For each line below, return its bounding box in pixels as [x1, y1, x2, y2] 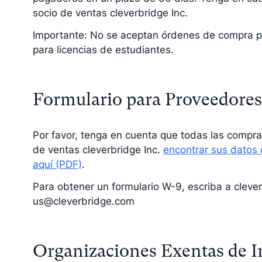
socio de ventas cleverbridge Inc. [33, 7, 188, 19]
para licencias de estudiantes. [33, 43, 174, 56]
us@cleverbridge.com [33, 195, 135, 207]
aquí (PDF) [33, 158, 82, 170]
